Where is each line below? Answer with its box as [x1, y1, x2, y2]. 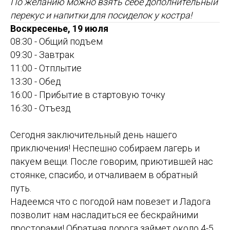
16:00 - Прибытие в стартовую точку [10, 89, 165, 101]
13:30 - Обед [10, 76, 61, 87]
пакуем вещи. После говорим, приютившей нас [10, 156, 213, 167]
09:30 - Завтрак [10, 49, 74, 61]
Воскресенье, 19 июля [10, 23, 108, 34]
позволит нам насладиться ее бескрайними [10, 209, 198, 221]
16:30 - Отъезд [10, 103, 71, 114]
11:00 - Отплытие [10, 63, 82, 74]
